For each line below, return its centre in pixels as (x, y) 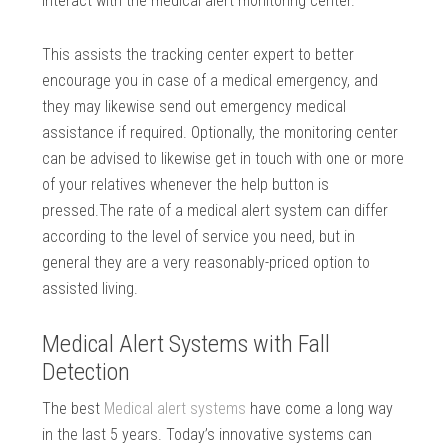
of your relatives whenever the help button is (186, 185)
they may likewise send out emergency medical (194, 107)
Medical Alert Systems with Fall (186, 344)
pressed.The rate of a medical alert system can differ (215, 211)
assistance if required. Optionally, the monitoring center (220, 133)
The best (73, 409)
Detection (86, 372)
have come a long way (320, 409)
